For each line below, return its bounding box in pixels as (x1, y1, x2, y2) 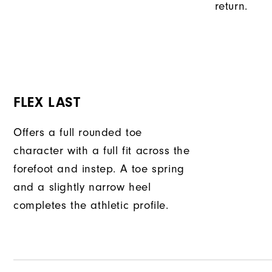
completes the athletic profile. (13, 198, 169, 212)
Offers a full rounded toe (13, 125, 143, 139)
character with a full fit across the (13, 143, 190, 157)
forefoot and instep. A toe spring (13, 161, 185, 175)
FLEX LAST (13, 93, 81, 110)
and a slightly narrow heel (13, 180, 151, 194)
